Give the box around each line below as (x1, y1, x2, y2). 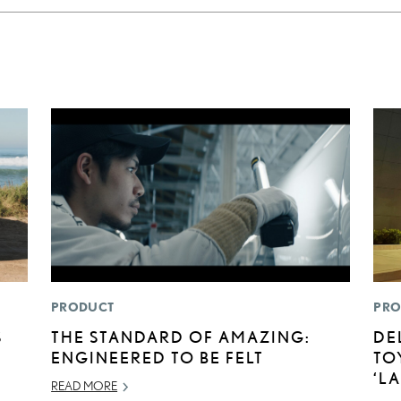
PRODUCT (51, 299, 115, 314)
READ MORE (51, 378, 118, 393)
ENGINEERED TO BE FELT (51, 347, 265, 366)
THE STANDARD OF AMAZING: (51, 327, 311, 346)
